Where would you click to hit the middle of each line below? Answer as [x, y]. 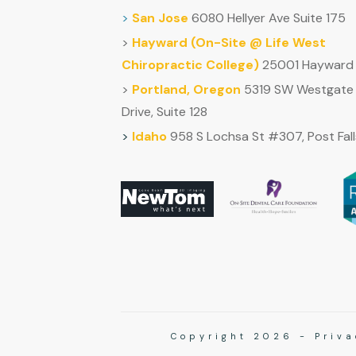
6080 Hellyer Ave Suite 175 [269, 18]
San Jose [160, 18]
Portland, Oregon [186, 89]
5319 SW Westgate [299, 89]
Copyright [212, 337]
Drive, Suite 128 [164, 112]
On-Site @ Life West [261, 43]
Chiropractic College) [190, 65]
